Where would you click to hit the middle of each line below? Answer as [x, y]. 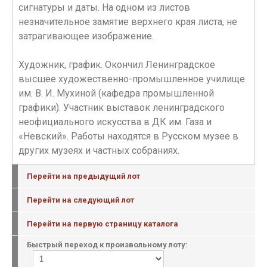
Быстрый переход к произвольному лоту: [107, 245]
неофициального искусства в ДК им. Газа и [115, 122]
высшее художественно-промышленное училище [132, 79]
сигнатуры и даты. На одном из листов [104, 7]
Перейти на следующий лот [80, 200]
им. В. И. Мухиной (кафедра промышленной [116, 93]
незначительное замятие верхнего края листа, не [128, 22]
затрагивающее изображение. [86, 36]
